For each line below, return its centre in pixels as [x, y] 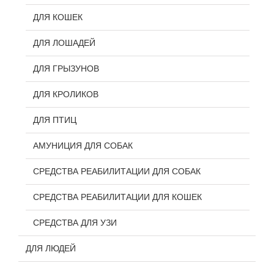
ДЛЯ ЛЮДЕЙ [51, 248]
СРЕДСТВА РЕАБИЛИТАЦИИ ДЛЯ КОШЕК [117, 197]
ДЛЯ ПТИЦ [55, 120]
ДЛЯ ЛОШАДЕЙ [64, 43]
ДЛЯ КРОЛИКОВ [66, 94]
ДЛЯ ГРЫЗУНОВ [66, 68]
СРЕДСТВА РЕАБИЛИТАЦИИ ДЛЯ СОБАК [117, 171]
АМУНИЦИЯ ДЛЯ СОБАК [83, 145]
